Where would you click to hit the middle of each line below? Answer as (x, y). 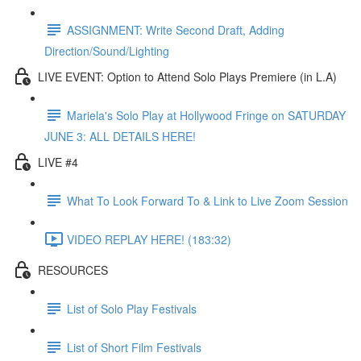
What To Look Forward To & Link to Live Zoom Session (207, 200)
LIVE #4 (58, 162)
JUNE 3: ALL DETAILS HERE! (120, 136)
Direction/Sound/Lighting (107, 51)
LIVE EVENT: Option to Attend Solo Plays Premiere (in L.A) (187, 76)
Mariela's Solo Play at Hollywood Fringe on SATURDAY (206, 115)
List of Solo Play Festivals (132, 308)
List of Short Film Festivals (134, 347)
